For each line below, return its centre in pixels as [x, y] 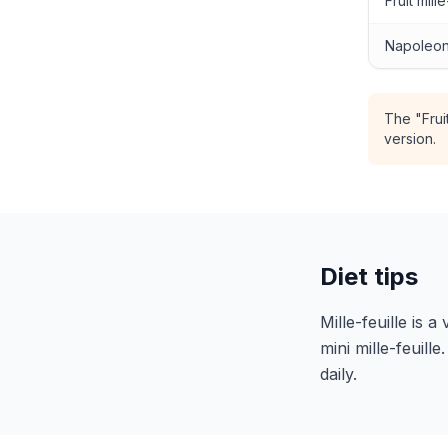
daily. [338, 374]
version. [410, 138]
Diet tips [369, 276]
